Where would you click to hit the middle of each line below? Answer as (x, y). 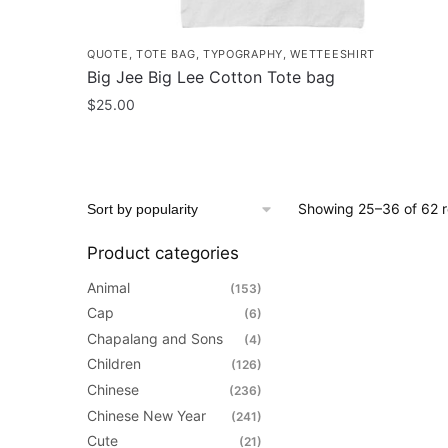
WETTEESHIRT (333, 53)
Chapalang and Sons (155, 338)
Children (114, 364)
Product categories (163, 252)
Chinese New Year (146, 415)
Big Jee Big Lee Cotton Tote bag (211, 76)
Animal (108, 287)
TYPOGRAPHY (242, 53)
